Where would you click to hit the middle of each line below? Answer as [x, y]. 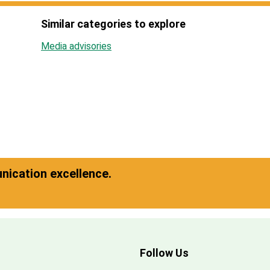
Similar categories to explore [113, 24]
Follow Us [164, 253]
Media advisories [76, 46]
